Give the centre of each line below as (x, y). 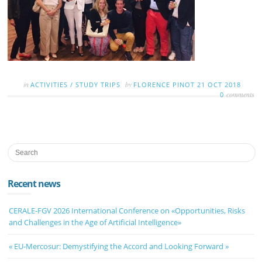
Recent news (34, 183)
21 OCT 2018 (219, 84)
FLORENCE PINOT (166, 84)
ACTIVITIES (49, 84)
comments (240, 94)
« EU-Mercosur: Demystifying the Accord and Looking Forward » (119, 246)
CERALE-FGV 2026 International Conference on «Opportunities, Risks (127, 210)
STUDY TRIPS (98, 84)
